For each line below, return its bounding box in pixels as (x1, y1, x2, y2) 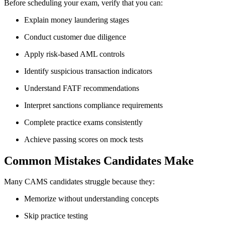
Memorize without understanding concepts (24, 194, 159, 203)
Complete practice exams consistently (24, 118, 143, 127)
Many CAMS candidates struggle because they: (4, 177, 155, 186)
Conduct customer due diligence (24, 32, 126, 41)
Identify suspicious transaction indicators (24, 66, 152, 75)
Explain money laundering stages (24, 15, 129, 24)
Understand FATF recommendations (24, 83, 139, 92)
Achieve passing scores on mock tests (24, 135, 143, 144)
